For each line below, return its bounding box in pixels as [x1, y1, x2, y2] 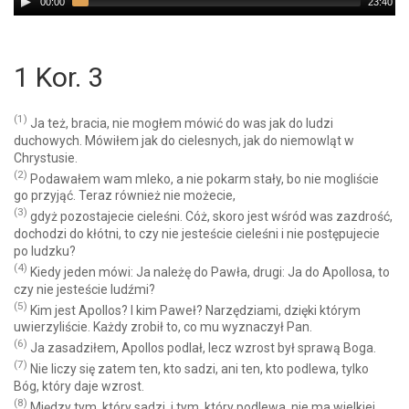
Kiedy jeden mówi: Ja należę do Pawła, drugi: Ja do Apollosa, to [27, 264, 390, 279]
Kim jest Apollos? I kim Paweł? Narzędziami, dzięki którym [27, 302, 361, 318]
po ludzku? [14, 243, 76, 258]
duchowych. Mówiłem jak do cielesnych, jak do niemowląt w [14, 132, 354, 148]
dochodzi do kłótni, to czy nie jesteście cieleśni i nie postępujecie [14, 225, 380, 241]
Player [14, 6, 50, 21]
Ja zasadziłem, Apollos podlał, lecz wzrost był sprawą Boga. [27, 340, 376, 355]
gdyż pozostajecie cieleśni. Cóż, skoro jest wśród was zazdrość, [27, 208, 393, 224]
